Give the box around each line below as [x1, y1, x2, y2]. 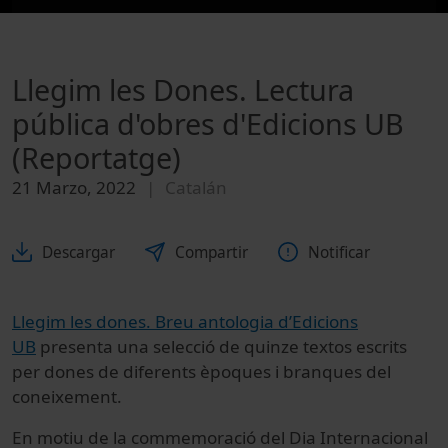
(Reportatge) [12, 138, 181, 178]
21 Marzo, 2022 [12, 176, 136, 200]
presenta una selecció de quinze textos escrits [36, 334, 407, 358]
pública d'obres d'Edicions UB [12, 104, 404, 144]
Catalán [165, 176, 227, 200]
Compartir [175, 241, 248, 263]
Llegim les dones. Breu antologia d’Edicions [12, 309, 358, 333]
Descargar [42, 241, 115, 263]
